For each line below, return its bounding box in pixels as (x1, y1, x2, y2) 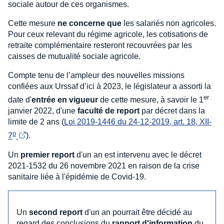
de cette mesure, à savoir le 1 (98, 95, 203, 104)
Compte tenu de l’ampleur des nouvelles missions (8, 70, 184, 79)
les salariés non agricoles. (121, 18, 216, 27)
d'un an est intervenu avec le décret (74, 150, 201, 159)
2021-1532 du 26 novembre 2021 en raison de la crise (8, 161, 199, 170)
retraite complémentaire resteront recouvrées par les (8, 40, 192, 49)
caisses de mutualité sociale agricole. (8, 51, 140, 60)
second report (29, 208, 82, 217)
